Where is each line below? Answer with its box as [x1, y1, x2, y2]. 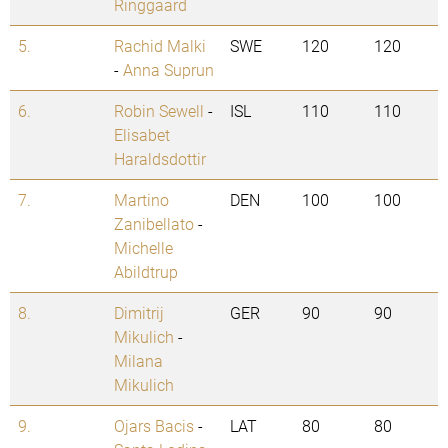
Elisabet [114, 124, 170, 146]
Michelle [114, 237, 173, 259]
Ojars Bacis [114, 415, 194, 437]
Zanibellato [114, 213, 194, 235]
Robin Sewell [114, 100, 204, 122]
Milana [114, 350, 163, 372]
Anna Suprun [123, 59, 214, 81]
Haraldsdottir [114, 148, 206, 170]
